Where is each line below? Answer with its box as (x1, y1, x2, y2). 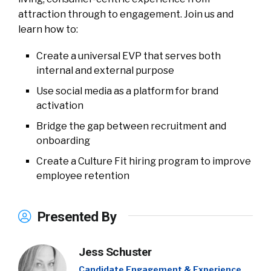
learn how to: (18, 24, 78, 35)
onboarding (36, 135, 90, 146)
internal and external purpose (36, 65, 174, 76)
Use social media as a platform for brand (36, 85, 218, 97)
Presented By (34, 209, 117, 224)
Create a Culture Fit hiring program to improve (36, 155, 251, 167)
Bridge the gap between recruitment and (36, 120, 226, 132)
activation (36, 100, 83, 111)
